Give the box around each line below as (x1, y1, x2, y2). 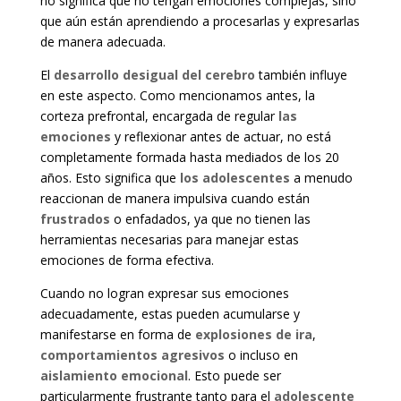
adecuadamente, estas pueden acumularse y (39, 305, 300, 323)
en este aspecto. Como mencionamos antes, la (39, 87, 315, 105)
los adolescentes (179, 169, 290, 187)
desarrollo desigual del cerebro (53, 66, 255, 84)
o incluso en (224, 346, 298, 364)
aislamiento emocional (39, 367, 188, 385)
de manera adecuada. (39, 33, 166, 51)
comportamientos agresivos (39, 346, 225, 364)
